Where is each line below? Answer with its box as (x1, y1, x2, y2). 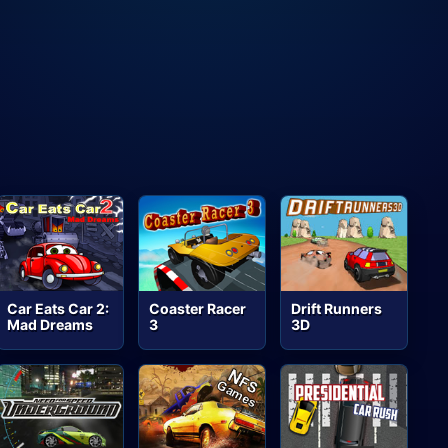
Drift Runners (291, 299, 383, 317)
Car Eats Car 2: (7, 299, 110, 317)
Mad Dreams (7, 315, 94, 333)
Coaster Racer (149, 299, 247, 317)
